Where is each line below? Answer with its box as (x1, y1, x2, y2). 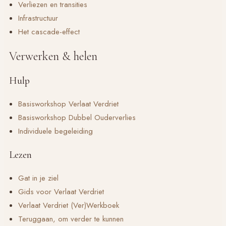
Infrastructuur (18, 12, 58, 24)
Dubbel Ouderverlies (69, 111, 136, 123)
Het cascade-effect (18, 26, 80, 37)
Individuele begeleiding (18, 125, 93, 137)
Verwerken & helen (9, 48, 97, 64)
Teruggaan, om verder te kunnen (18, 213, 124, 224)
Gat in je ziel (18, 172, 59, 184)
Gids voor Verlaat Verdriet (18, 186, 104, 197)
